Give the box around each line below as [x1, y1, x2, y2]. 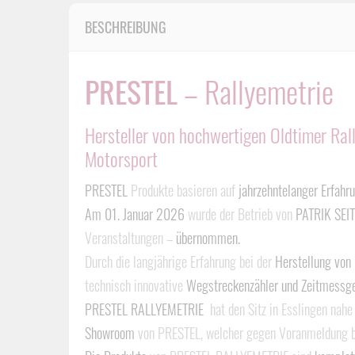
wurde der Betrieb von [185, 204, 296, 224]
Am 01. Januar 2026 [85, 204, 185, 224]
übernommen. [176, 227, 240, 248]
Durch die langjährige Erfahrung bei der [85, 251, 275, 272]
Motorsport [85, 144, 158, 173]
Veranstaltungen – [85, 227, 176, 248]
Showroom [85, 323, 135, 343]
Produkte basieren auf [128, 180, 239, 200]
